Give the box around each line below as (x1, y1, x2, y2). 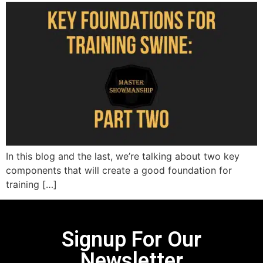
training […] (6, 178, 57, 190)
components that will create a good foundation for (6, 164, 232, 176)
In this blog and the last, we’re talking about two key (6, 150, 240, 162)
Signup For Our (62, 227, 201, 252)
